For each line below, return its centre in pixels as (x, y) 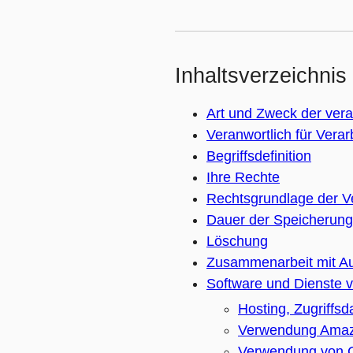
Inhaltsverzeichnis (261, 76)
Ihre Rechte (243, 177)
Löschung (237, 241)
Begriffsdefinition (259, 156)
